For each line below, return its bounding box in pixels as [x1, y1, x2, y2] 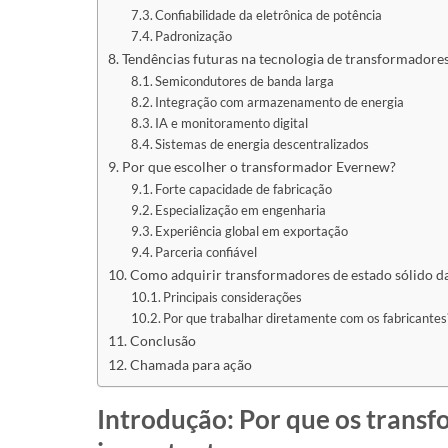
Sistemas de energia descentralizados [155, 135, 370, 152]
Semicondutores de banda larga [155, 72, 335, 89]
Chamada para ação [129, 355, 252, 373]
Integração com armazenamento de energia [155, 93, 405, 110]
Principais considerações [163, 288, 303, 305]
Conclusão [129, 331, 196, 349]
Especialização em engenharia [155, 201, 327, 218]
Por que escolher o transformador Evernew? [121, 157, 396, 175]
